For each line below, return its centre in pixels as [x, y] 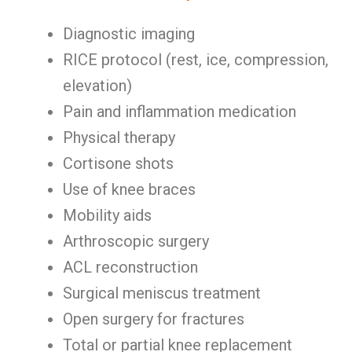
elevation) [97, 86]
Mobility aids [107, 215]
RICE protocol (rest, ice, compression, [196, 60]
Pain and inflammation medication [180, 112]
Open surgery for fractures [154, 319]
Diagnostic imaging [129, 34]
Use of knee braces [129, 189]
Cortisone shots [118, 163]
